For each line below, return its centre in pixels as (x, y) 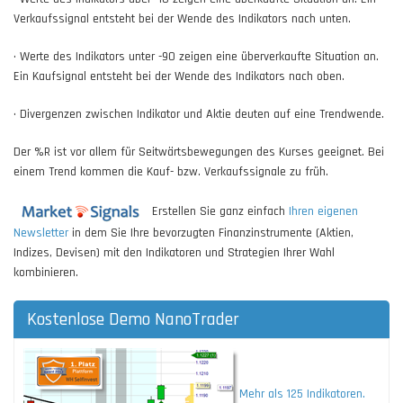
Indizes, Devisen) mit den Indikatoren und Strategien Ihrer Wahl (174, 253)
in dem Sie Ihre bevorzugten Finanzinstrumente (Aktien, (211, 233)
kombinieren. (46, 273)
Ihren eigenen (323, 212)
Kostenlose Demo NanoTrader (133, 320)
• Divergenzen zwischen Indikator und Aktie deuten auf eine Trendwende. (199, 115)
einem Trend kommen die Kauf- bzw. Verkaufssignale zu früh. (171, 172)
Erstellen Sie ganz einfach (219, 212)
